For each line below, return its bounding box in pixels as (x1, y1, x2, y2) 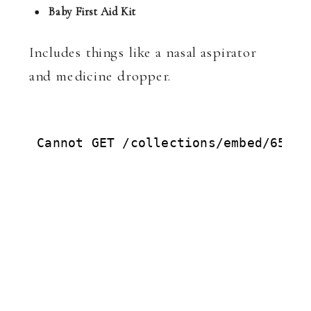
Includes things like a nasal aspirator (29, 43, 258, 61)
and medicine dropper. (29, 67, 171, 85)
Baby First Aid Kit (49, 4, 136, 19)
